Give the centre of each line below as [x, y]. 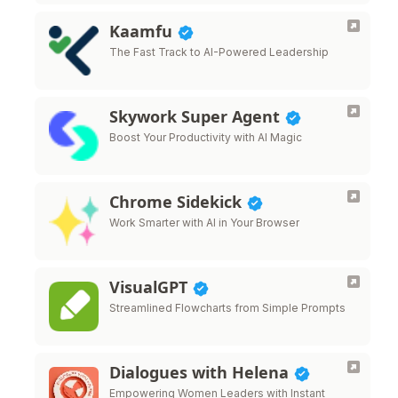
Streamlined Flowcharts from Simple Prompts [227, 308]
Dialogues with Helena [201, 372]
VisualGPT [151, 287]
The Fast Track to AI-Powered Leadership [219, 52]
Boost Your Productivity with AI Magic [206, 137]
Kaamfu [143, 31]
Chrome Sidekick [178, 202]
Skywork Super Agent [197, 116]
